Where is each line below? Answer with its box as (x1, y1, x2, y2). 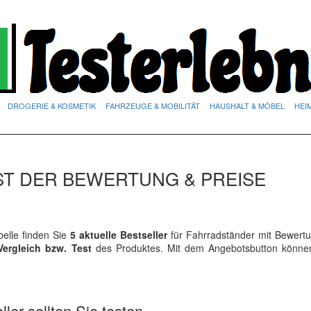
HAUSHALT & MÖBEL (210, 100, 285, 111)
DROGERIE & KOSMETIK (8, 100, 96, 111)
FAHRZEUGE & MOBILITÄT (106, 100, 200, 111)
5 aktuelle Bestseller (67, 228, 167, 242)
